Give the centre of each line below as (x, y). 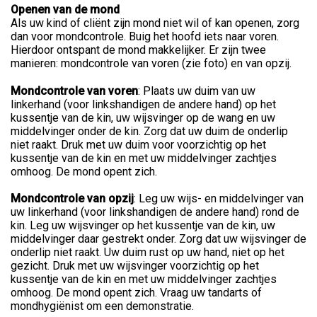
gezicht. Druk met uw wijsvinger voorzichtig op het (135, 265)
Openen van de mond (65, 9)
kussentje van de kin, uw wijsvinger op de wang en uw (143, 117)
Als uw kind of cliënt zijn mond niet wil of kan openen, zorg (155, 23)
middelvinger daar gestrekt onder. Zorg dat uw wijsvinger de (158, 238)
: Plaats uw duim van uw (197, 91)
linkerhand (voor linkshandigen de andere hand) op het (143, 104)
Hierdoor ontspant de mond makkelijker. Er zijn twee (138, 50)
